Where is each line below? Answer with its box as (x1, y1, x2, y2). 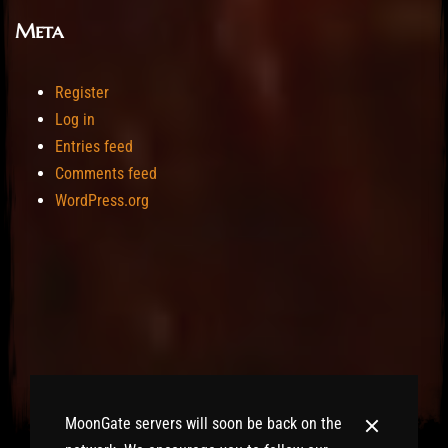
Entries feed (55, 137, 133, 157)
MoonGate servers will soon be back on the (65, 413, 342, 433)
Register (55, 83, 109, 103)
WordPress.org (55, 191, 149, 211)
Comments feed (55, 164, 157, 184)
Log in (55, 110, 95, 130)
